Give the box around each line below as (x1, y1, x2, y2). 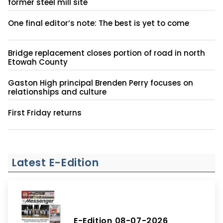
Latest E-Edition (12, 155, 99, 170)
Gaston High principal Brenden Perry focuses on (8, 77, 193, 88)
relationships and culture (8, 86, 107, 97)
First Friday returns (8, 107, 82, 118)
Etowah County (8, 56, 68, 67)
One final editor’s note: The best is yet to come (8, 17, 189, 28)
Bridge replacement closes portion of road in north (8, 47, 205, 58)
